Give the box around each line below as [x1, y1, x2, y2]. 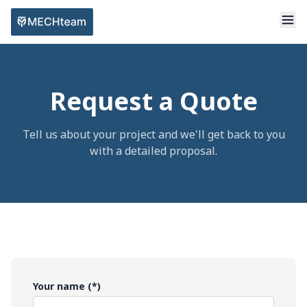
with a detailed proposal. [90, 143, 217, 158]
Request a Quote [49, 84, 258, 118]
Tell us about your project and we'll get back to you [22, 127, 285, 142]
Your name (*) [33, 280, 101, 293]
